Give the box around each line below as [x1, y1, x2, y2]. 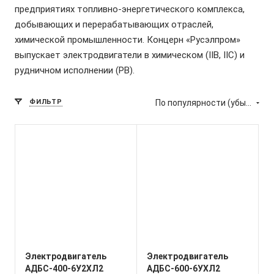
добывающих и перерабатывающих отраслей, [15, 19, 213, 30]
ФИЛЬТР [29, 98, 62, 106]
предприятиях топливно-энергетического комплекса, [15, 4, 245, 15]
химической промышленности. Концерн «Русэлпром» [15, 34, 240, 45]
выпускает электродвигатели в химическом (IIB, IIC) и [15, 50, 245, 61]
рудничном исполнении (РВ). [15, 65, 135, 76]
